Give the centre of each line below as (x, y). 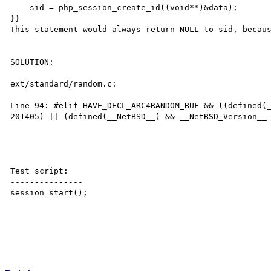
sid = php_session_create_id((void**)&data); (20, 7)
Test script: (40, 171)
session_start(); (49, 192)
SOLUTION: (32, 62)
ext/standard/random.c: (66, 83)
